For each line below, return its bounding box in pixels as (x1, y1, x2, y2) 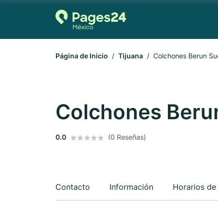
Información (109, 182, 153, 192)
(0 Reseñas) (108, 133, 146, 141)
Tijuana (118, 52, 143, 60)
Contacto (55, 182, 90, 192)
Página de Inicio (55, 52, 108, 60)
